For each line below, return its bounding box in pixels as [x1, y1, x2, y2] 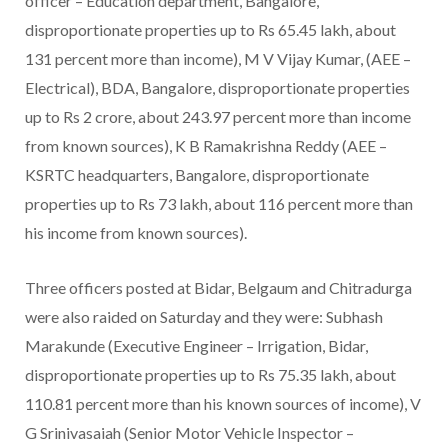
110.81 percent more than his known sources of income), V [25, 394, 421, 414]
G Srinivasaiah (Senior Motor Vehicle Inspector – [25, 423, 354, 443]
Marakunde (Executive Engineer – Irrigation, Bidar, [25, 336, 368, 356]
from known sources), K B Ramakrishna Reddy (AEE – [25, 136, 387, 156]
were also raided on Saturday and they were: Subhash [25, 307, 383, 327]
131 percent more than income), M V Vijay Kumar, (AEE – [25, 49, 411, 69]
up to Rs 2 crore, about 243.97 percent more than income [25, 107, 411, 127]
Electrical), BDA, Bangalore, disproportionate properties [25, 78, 410, 98]
